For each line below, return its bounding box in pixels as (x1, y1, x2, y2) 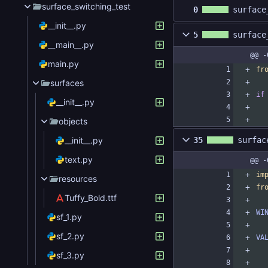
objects (59, 116, 87, 127)
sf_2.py (56, 231, 84, 242)
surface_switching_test (42, 1, 130, 12)
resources (59, 173, 97, 184)
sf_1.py (56, 212, 82, 223)
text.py (65, 154, 93, 165)
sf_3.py (56, 250, 84, 261)
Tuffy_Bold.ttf (65, 193, 117, 203)
